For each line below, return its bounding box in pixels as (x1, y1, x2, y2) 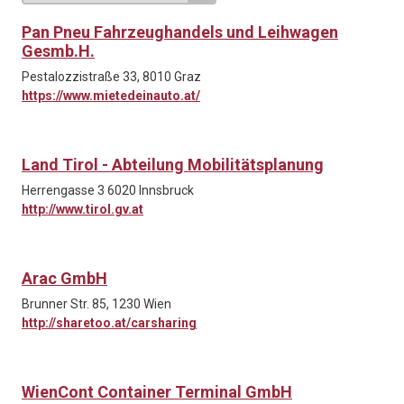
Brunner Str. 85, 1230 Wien (22, 297, 171, 312)
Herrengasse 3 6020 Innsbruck (22, 183, 194, 198)
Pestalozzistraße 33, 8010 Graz (22, 69, 201, 85)
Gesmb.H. (22, 41, 95, 61)
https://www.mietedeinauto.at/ (22, 88, 200, 104)
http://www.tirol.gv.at (22, 202, 143, 217)
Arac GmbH (22, 269, 107, 289)
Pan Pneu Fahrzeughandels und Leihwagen (22, 23, 338, 42)
